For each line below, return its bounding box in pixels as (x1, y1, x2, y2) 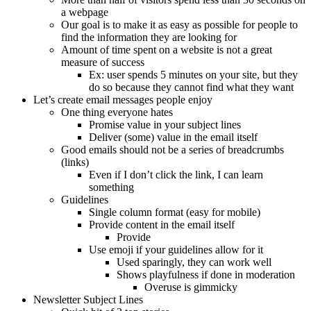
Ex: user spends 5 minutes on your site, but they (89, 69, 298, 81)
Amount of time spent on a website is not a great (61, 44, 272, 56)
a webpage (61, 6, 108, 19)
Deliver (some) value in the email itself (89, 131, 258, 144)
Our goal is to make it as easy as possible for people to (61, 19, 298, 31)
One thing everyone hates (61, 106, 173, 119)
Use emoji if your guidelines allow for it (89, 244, 263, 256)
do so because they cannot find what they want (89, 81, 294, 94)
